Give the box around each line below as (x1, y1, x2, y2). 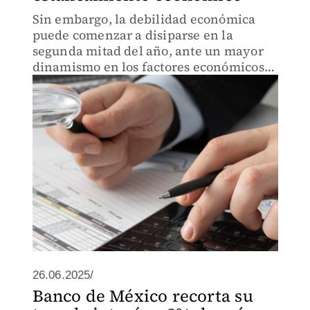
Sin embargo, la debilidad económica (32, 10, 256, 28)
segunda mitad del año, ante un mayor (32, 42, 264, 60)
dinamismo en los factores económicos (32, 58, 264, 75)
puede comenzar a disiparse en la (32, 26, 233, 44)
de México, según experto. (32, 74, 189, 91)
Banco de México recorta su (32, 284, 253, 307)
